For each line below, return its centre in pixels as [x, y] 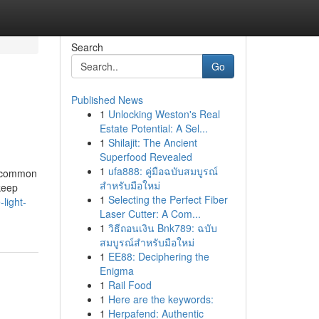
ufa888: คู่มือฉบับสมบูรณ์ [163, 171]
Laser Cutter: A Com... [150, 214]
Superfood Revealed [146, 157]
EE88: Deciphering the [158, 256]
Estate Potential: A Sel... [153, 128]
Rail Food [130, 285]
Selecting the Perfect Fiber [168, 199]
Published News [107, 100]
